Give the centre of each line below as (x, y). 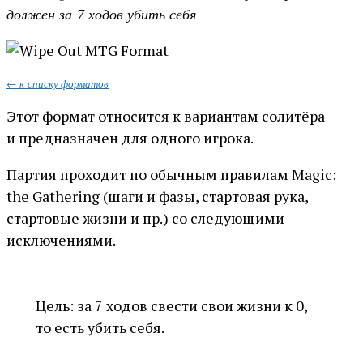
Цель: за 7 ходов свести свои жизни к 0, (171, 306)
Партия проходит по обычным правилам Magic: (171, 175)
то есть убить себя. (100, 328)
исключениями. (61, 240)
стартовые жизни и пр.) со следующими (145, 218)
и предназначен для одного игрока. (130, 138)
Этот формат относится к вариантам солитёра (166, 116)
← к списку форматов (58, 84)
